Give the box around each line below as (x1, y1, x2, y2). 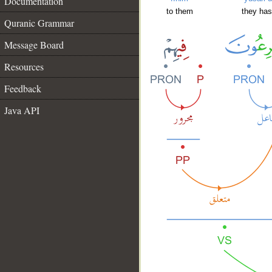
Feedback (4, 82, 41, 95)
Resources (4, 60, 44, 73)
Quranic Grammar (4, 16, 74, 29)
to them (166, 7, 193, 16)
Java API (4, 104, 39, 117)
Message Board (4, 38, 64, 51)
